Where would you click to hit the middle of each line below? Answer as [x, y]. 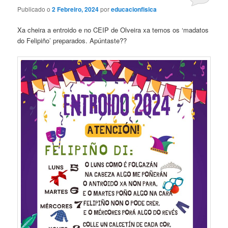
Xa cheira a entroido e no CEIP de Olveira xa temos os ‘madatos [113, 30]
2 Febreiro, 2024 [76, 9]
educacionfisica [134, 9]
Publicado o [35, 9]
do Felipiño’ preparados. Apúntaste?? [72, 40]
